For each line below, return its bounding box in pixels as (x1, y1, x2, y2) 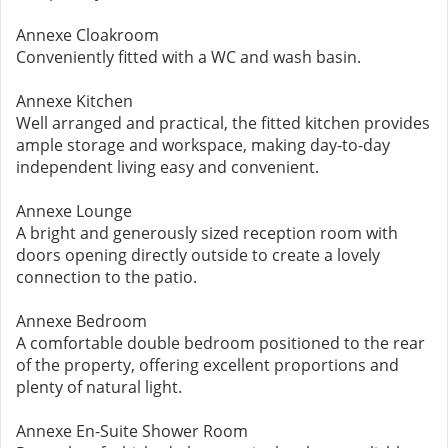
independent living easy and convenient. (16, 156, 319, 178)
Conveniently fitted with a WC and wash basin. (16, 46, 361, 68)
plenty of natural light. (16, 376, 182, 398)
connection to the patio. (16, 266, 197, 288)
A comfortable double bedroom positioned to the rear (16, 332, 425, 354)
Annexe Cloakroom (16, 24, 159, 46)
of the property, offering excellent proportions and (16, 354, 399, 376)
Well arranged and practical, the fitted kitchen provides (16, 112, 430, 134)
